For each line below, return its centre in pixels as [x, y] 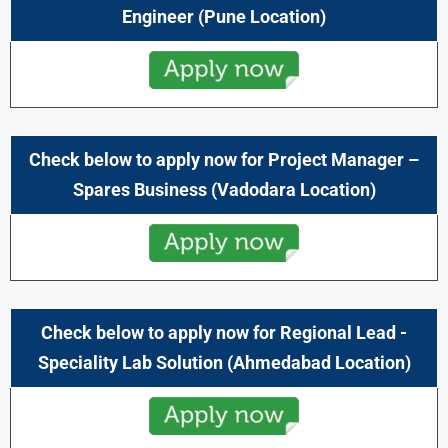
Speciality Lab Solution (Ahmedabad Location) [224, 362]
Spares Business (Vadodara [184, 189]
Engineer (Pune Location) [224, 16]
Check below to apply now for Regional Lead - [224, 332]
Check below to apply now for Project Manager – [224, 159]
